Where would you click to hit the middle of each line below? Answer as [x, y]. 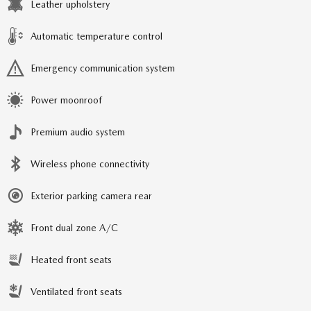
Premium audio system [78, 132]
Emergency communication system [103, 68]
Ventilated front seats [76, 292]
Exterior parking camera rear [91, 196]
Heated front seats [71, 260]
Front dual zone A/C [74, 228]
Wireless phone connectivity [90, 164]
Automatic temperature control [96, 36]
